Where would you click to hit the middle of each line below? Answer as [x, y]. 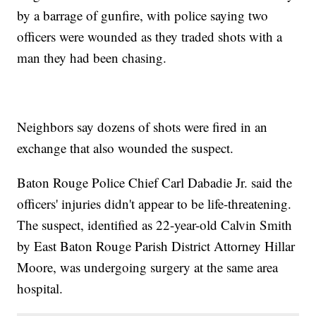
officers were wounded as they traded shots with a [150, 37]
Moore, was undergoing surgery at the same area [148, 267]
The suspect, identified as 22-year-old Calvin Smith [155, 225]
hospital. [40, 288]
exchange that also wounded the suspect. [126, 148]
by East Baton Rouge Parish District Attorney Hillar [156, 246]
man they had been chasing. [92, 58]
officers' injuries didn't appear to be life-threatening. [154, 204]
